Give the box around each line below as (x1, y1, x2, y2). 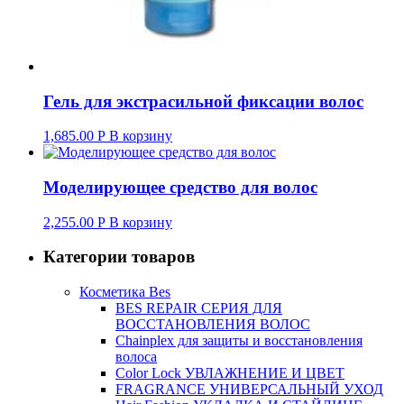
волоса (115, 349, 157, 365)
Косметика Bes (79, 284, 170, 300)
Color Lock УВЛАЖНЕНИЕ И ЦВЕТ (115, 365, 344, 381)
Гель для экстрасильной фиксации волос (43, 91, 363, 111)
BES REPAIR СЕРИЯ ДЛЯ (115, 300, 282, 317)
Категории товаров (43, 247, 195, 267)
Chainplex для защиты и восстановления (115, 333, 363, 349)
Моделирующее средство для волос (43, 177, 317, 197)
